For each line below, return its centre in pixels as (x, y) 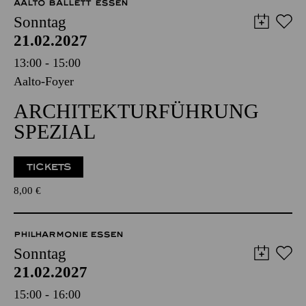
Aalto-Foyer (44, 123)
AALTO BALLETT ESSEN (71, 44)
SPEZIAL (55, 173)
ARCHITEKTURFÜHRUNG (136, 153)
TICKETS (49, 209)
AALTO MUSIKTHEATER (68, 28)
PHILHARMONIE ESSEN (68, 276)
